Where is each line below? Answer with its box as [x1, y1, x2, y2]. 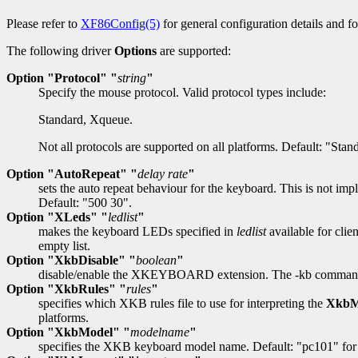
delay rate [137, 167, 188, 181]
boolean [136, 253, 177, 268]
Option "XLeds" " [6, 210, 108, 225]
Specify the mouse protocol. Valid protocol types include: [38, 86, 326, 100]
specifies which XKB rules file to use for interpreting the [38, 296, 326, 311]
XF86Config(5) [81, 17, 160, 31]
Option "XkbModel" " [6, 325, 130, 340]
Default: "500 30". [38, 196, 132, 210]
